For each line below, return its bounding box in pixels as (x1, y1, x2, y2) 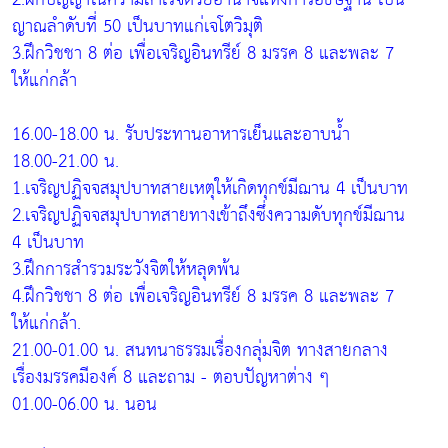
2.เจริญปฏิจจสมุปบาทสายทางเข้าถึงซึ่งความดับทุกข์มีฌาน (12, 198, 405, 232)
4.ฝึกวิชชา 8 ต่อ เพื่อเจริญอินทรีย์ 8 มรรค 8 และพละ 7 (12, 279, 394, 313)
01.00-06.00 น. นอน (12, 387, 157, 421)
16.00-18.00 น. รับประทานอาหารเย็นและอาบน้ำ (12, 117, 350, 151)
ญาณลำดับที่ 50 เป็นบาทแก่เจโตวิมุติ (12, 9, 263, 43)
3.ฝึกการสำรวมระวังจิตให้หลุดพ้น (12, 252, 240, 286)
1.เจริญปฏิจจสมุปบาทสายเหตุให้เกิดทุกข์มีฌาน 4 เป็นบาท (12, 171, 408, 205)
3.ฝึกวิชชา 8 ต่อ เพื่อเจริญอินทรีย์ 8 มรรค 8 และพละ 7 (12, 36, 394, 70)
